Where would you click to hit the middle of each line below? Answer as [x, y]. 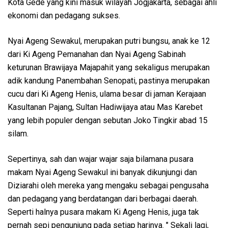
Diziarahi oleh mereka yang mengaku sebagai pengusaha [108, 185]
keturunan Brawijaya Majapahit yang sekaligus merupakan [109, 67]
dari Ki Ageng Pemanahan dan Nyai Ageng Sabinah [97, 54]
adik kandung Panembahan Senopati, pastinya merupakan [109, 80]
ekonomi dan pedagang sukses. [64, 15]
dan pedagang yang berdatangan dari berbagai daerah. [103, 198]
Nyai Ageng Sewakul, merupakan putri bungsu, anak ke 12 [109, 41]
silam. [18, 133]
